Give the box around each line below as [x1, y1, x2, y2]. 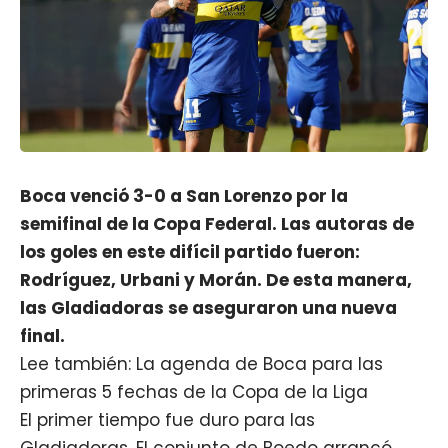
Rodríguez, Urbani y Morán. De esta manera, [20, 267, 412, 292]
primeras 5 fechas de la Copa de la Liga [20, 379, 368, 404]
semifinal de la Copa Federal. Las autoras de [20, 211, 414, 236]
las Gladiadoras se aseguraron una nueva [20, 295, 397, 320]
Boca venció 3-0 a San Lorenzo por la [20, 183, 348, 208]
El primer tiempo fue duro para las [20, 407, 315, 432]
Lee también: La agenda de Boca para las [20, 351, 383, 376]
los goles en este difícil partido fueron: [20, 239, 360, 264]
